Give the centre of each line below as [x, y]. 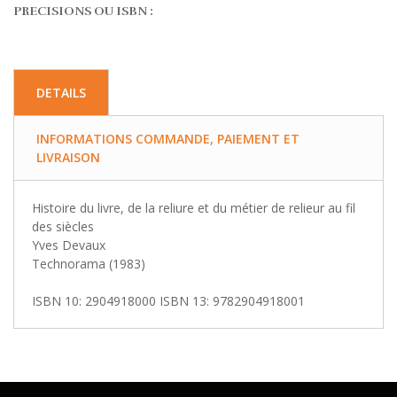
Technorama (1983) [89, 263]
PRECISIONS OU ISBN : [83, 11]
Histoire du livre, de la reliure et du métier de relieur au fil [194, 207]
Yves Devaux [69, 245]
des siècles [63, 226]
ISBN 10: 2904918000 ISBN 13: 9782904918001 [168, 300]
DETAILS [61, 92]
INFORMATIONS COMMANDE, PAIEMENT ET [168, 138]
